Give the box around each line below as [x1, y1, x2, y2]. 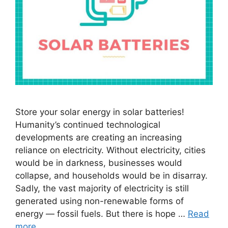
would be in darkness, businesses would [15, 158, 182, 168]
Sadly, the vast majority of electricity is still [15, 183, 189, 194]
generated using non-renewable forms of [15, 196, 184, 207]
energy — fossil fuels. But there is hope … [15, 209, 188, 219]
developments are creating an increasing [15, 132, 182, 143]
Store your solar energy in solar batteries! [15, 107, 184, 118]
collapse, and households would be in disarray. [15, 170, 208, 181]
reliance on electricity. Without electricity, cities [15, 145, 206, 156]
